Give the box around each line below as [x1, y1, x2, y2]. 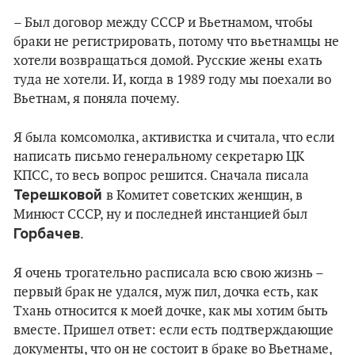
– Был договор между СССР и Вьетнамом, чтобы [13, 15, 313, 31]
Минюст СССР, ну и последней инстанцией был [13, 207, 307, 223]
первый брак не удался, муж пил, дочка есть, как [13, 284, 318, 300]
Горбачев [13, 225, 80, 242]
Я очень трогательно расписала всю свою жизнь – [13, 265, 323, 281]
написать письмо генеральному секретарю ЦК [13, 149, 304, 165]
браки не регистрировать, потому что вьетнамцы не [13, 34, 339, 50]
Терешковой [13, 186, 106, 204]
